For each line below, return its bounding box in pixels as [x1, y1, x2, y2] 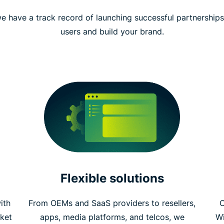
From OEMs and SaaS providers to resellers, [28, 197, 195, 208]
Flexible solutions [60, 170, 164, 185]
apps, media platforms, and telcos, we [39, 211, 184, 222]
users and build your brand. [60, 26, 164, 37]
